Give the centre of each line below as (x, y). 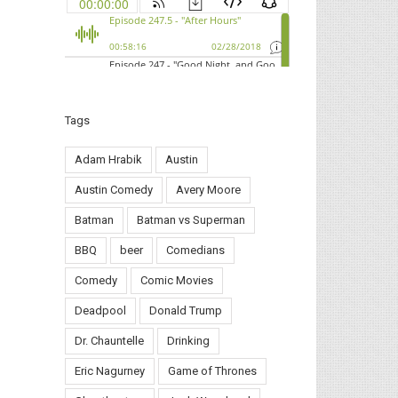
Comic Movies (177, 280)
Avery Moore (208, 190)
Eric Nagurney (110, 371)
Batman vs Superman (191, 220)
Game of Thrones (212, 371)
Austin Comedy (114, 190)
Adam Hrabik (108, 159)
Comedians (195, 250)
